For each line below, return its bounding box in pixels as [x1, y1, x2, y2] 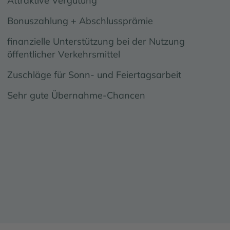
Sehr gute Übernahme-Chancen [7, 89, 145, 101]
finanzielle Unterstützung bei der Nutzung [7, 35, 185, 47]
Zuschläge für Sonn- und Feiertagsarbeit [7, 68, 181, 81]
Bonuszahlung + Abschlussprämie [7, 14, 153, 27]
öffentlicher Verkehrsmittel [7, 48, 120, 60]
